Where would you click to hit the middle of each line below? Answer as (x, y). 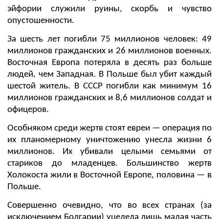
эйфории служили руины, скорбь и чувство (109, 9)
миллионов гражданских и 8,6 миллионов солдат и (109, 98)
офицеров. (28, 110)
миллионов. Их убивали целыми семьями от (109, 152)
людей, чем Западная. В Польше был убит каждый (109, 75)
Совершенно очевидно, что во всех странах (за (109, 206)
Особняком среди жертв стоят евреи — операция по (109, 128)
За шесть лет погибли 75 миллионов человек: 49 (109, 39)
